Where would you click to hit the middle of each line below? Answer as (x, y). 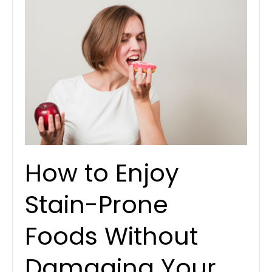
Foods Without (111, 236)
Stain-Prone (97, 205)
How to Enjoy (102, 173)
